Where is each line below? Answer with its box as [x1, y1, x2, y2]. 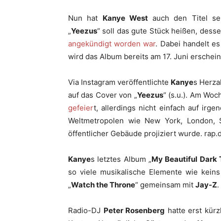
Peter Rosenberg [103, 206, 165, 215]
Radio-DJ [68, 206, 104, 215]
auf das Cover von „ [68, 90, 137, 100]
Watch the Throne [71, 180, 135, 189]
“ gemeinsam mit [135, 180, 195, 189]
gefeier [68, 103, 94, 112]
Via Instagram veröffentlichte [68, 77, 171, 87]
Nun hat [68, 13, 103, 23]
